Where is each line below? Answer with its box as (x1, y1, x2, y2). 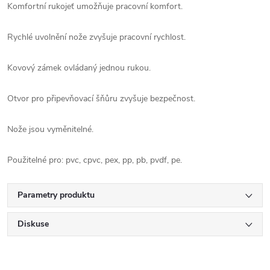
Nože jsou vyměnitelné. (7, 124, 93, 136)
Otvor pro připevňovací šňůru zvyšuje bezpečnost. (7, 93, 195, 105)
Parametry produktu (17, 189, 95, 201)
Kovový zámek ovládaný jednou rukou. (7, 62, 151, 74)
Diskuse (17, 218, 49, 230)
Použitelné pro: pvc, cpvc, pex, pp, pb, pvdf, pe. (7, 154, 182, 166)
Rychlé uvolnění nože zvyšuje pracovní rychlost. (7, 31, 186, 43)
